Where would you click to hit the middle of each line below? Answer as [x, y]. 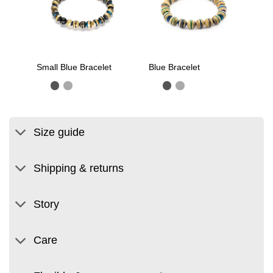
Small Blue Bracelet [74, 67]
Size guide [59, 132]
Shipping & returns [79, 168]
